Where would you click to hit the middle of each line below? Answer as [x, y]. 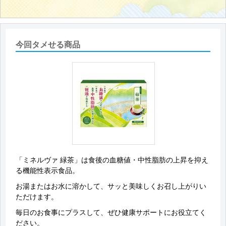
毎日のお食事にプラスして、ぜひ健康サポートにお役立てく [111, 213]
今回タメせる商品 [48, 45]
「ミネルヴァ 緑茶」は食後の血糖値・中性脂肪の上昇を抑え [112, 160]
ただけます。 [37, 197]
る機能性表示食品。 [47, 171]
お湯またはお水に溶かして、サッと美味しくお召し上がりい [111, 186]
